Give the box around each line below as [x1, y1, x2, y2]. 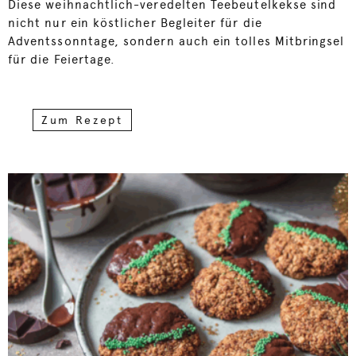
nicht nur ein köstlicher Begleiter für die [8, 16, 262, 31]
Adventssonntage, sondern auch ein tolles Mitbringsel [8, 34, 345, 49]
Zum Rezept [41, 114, 123, 127]
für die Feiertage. [8, 52, 116, 68]
